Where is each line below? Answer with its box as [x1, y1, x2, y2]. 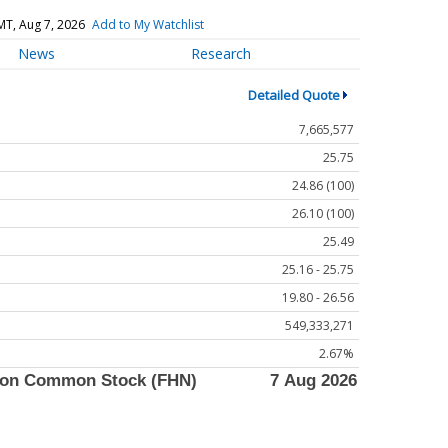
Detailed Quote [247, 85, 340, 104]
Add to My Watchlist [91, 15, 204, 33]
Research [190, 44, 251, 64]
